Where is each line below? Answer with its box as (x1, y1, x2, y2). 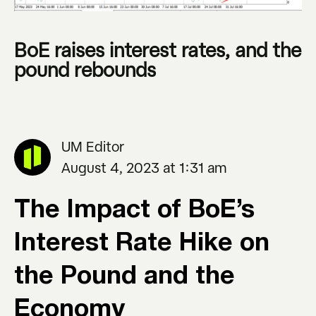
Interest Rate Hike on (14, 231, 269, 255)
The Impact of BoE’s (14, 198, 255, 222)
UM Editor (61, 138, 124, 154)
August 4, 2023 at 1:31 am (61, 159, 226, 176)
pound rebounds (14, 57, 156, 80)
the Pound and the (14, 265, 235, 288)
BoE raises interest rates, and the (14, 37, 301, 61)
